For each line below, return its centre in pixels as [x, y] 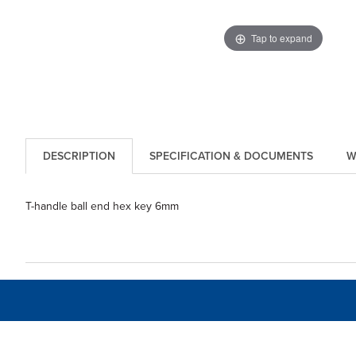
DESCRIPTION [79, 157]
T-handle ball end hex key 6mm [102, 207]
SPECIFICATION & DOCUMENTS [231, 157]
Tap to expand [281, 37]
